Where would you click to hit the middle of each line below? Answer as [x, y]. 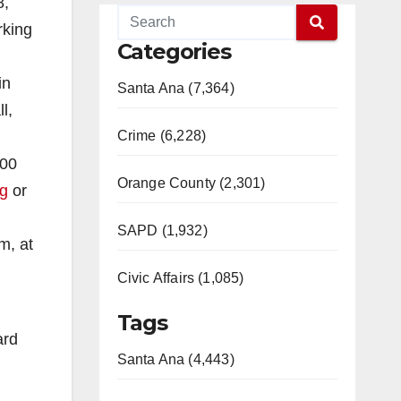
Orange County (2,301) [191, 183]
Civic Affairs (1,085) [180, 278]
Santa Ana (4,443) [175, 359]
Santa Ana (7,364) [175, 88]
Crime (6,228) [162, 136]
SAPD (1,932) [162, 230]
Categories [174, 51]
